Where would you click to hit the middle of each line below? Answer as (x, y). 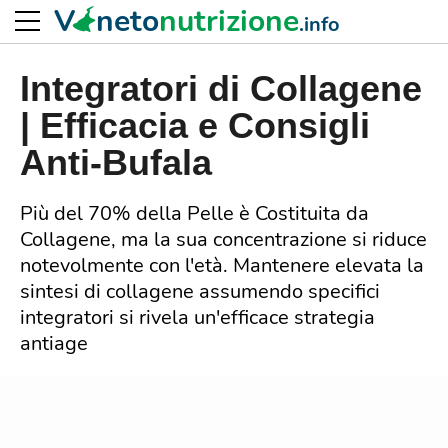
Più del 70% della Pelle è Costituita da (194, 213)
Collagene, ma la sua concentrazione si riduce (223, 239)
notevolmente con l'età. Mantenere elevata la (222, 265)
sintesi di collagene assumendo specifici (200, 291)
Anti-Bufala (116, 162)
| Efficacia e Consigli (195, 125)
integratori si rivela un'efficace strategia (197, 317)
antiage (54, 343)
